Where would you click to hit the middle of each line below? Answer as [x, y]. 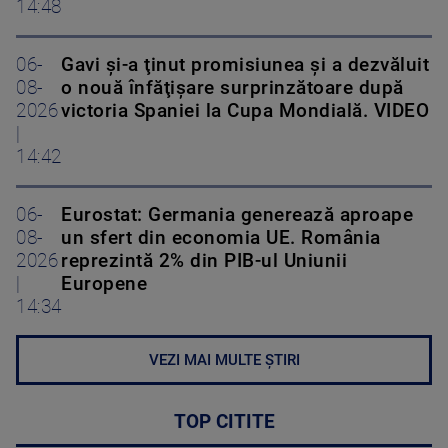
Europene [104, 284]
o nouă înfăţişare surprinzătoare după [232, 88]
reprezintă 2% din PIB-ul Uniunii [204, 261]
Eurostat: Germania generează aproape [237, 215]
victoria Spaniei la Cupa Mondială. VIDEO [245, 111]
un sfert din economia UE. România [221, 238]
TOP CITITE [224, 422]
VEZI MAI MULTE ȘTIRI [224, 360]
